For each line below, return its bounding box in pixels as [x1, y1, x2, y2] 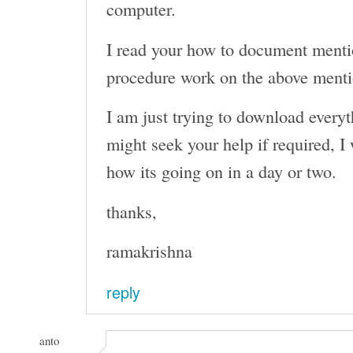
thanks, [106, 199, 157, 223]
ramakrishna [106, 239, 192, 263]
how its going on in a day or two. [106, 159, 336, 184]
